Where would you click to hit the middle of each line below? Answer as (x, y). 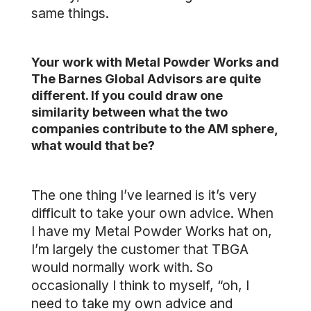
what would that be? (93, 145)
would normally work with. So (122, 267)
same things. (70, 13)
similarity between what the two (129, 112)
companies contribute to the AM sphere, (154, 129)
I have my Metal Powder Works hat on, (152, 231)
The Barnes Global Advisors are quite (146, 79)
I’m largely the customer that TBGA (140, 249)
